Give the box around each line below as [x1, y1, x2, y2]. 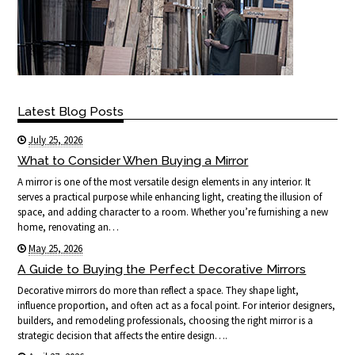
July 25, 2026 [29, 132, 83, 147]
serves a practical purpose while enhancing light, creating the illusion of [17, 189, 323, 204]
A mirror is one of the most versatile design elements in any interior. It [17, 174, 311, 189]
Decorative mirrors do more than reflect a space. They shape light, [17, 283, 300, 297]
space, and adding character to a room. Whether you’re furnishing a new [17, 204, 329, 219]
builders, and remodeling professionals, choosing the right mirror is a [17, 313, 314, 327]
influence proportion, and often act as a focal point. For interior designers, [17, 298, 336, 312]
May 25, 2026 [29, 241, 83, 255]
